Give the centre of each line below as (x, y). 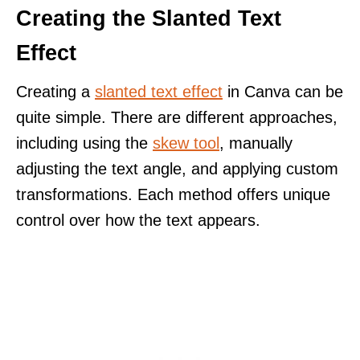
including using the (84, 143)
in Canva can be (283, 91)
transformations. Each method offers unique (173, 194)
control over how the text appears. (138, 220)
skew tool (186, 143)
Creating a (55, 91)
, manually (256, 143)
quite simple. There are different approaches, (177, 117)
